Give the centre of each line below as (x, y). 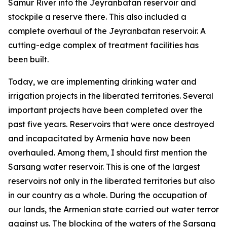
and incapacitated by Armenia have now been (99, 138)
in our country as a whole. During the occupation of (108, 195)
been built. (28, 59)
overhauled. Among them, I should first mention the (108, 153)
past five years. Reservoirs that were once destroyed (111, 124)
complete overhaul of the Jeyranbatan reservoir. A (107, 31)
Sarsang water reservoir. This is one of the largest (104, 167)
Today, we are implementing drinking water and (102, 82)
